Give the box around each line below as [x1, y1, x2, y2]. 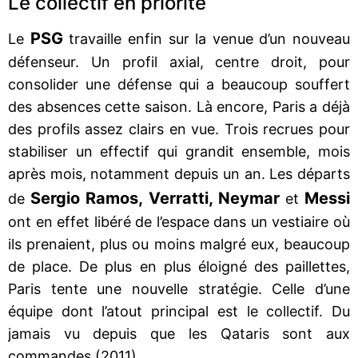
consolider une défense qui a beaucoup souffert [8, 75, 350, 93]
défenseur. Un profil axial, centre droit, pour [8, 53, 350, 70]
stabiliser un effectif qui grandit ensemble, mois [8, 142, 350, 160]
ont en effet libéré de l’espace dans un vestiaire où [8, 213, 350, 230]
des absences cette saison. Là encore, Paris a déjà [8, 97, 350, 115]
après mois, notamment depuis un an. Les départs [8, 165, 350, 182]
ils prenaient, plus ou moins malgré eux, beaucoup [8, 235, 350, 253]
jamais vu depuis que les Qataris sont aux [8, 324, 350, 342]
